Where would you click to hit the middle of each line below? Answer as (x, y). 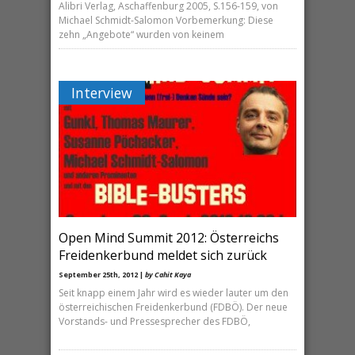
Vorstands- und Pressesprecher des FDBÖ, (155, 321)
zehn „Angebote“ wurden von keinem (141, 34)
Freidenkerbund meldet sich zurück (163, 255)
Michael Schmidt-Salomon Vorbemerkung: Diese (166, 20)
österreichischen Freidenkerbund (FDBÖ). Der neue (173, 307)
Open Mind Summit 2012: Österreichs (169, 237)
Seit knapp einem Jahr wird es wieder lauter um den (174, 292)
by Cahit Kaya (168, 274)
